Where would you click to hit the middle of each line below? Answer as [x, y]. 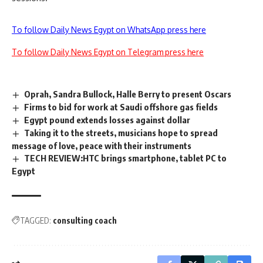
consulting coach [85, 220]
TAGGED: [36, 220]
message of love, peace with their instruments [102, 145]
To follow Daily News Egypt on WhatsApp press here [109, 30]
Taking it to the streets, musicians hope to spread [121, 133]
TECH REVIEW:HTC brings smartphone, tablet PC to [126, 158]
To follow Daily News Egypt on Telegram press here [108, 52]
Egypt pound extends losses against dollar [107, 120]
